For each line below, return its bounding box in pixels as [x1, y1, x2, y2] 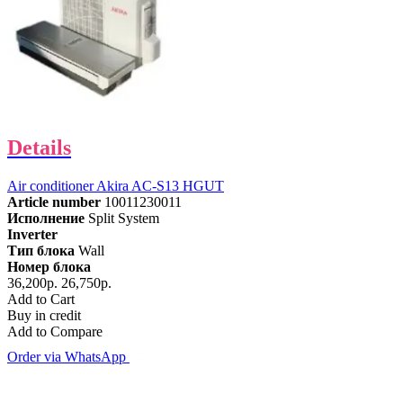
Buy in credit [7, 308, 81, 324]
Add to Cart [7, 291, 75, 308]
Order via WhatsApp [7, 349, 130, 365]
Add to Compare [7, 324, 103, 340]
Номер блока [7, 259, 91, 275]
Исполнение [7, 210, 85, 227]
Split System [88, 210, 159, 227]
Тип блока [7, 243, 75, 259]
